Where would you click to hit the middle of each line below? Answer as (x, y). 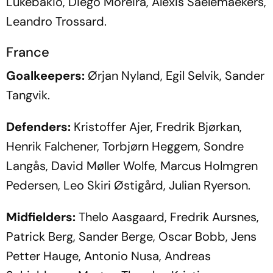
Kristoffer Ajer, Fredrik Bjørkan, (156, 126)
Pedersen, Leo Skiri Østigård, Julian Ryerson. (128, 185)
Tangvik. (28, 95)
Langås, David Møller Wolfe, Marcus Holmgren (132, 165)
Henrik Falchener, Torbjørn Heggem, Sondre (125, 146)
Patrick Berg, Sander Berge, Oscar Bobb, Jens (131, 236)
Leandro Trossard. (56, 21)
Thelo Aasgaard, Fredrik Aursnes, (167, 217)
